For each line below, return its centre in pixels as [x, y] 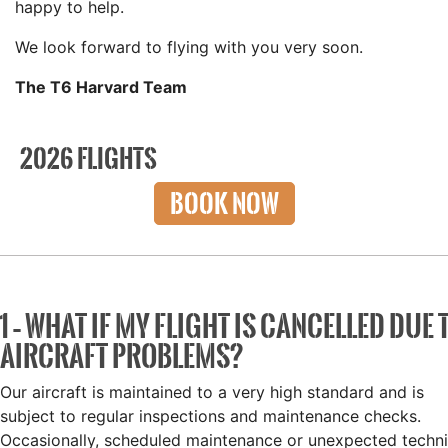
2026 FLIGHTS [88, 158]
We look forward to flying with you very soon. [189, 47]
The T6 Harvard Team [101, 87]
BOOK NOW [224, 203]
